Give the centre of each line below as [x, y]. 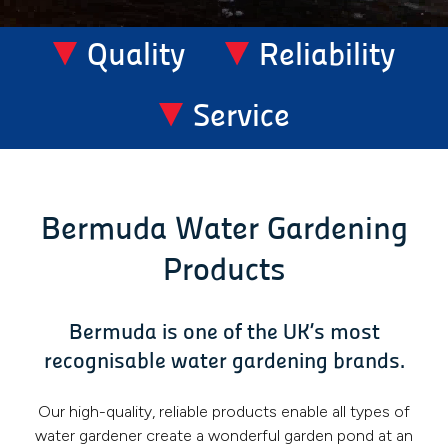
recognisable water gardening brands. [224, 363]
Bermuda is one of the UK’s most [224, 334]
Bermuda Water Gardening [224, 230]
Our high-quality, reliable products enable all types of [224, 411]
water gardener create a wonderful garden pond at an [224, 435]
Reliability [327, 57]
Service [241, 118]
